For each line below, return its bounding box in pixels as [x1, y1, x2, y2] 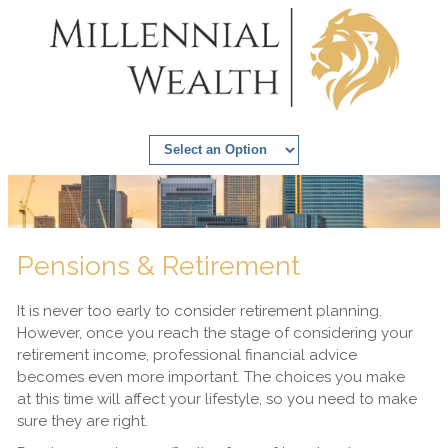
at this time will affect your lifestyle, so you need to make [16, 389, 417, 408]
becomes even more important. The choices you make [16, 367, 405, 386]
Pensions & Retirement [16, 249, 300, 281]
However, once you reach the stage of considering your [16, 323, 413, 342]
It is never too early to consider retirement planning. [16, 301, 382, 320]
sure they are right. [16, 411, 148, 430]
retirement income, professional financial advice [16, 345, 357, 364]
